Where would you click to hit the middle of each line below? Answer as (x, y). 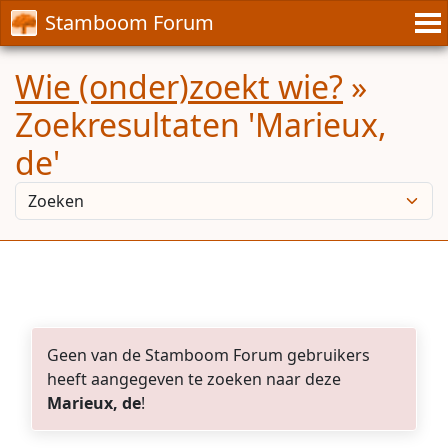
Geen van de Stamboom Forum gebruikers (208, 355)
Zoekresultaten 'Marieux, (201, 124)
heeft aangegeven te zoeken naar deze (194, 379)
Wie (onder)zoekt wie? (179, 86)
